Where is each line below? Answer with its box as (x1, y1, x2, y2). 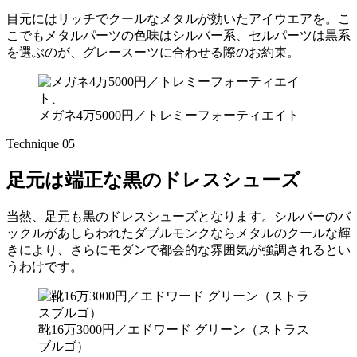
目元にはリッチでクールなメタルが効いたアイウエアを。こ (6, 12, 351, 26)
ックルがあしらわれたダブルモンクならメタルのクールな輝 (6, 226, 351, 240)
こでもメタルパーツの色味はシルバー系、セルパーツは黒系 (6, 29, 351, 43)
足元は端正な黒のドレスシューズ (6, 170, 300, 191)
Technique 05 (6, 137, 88, 151)
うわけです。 (6, 259, 83, 273)
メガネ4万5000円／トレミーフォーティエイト (38, 108, 300, 123)
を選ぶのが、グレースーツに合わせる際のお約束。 (6, 45, 300, 60)
